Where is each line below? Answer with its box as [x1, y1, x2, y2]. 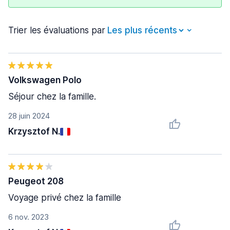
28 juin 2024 [8, 111, 50, 121]
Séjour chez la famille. [8, 91, 96, 102]
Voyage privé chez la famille [8, 193, 121, 203]
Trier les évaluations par [8, 25, 105, 35]
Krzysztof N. [8, 126, 60, 137]
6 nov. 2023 [8, 212, 49, 222]
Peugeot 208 [8, 176, 64, 186]
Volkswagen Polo [8, 75, 82, 85]
